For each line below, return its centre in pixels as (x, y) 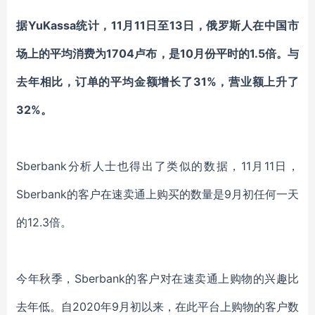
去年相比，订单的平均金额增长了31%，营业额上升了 (157, 82)
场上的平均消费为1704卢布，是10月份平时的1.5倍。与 (157, 53)
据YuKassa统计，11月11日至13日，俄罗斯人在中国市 (157, 25)
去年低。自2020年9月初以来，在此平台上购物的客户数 (157, 307)
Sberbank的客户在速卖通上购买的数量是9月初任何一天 (157, 194)
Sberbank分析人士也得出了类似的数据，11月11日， (157, 166)
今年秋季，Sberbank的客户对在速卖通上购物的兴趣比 (157, 278)
